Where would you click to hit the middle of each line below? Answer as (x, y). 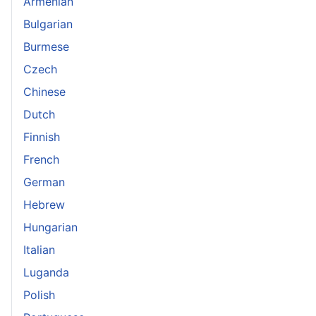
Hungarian (50, 227)
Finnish (42, 137)
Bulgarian (48, 24)
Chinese (44, 92)
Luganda (46, 272)
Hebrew (44, 205)
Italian (39, 250)
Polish (39, 295)
